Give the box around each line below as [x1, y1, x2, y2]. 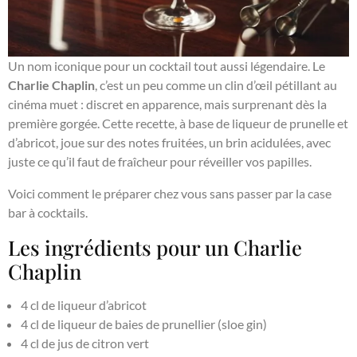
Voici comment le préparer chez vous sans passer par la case [8, 186, 331, 202]
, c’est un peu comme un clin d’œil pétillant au [95, 77, 337, 93]
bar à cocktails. [8, 205, 88, 221]
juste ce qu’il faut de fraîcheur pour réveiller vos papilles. [8, 154, 312, 170]
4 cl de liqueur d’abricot [21, 297, 147, 313]
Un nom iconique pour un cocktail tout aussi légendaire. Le [8, 58, 325, 74]
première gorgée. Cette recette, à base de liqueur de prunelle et [8, 116, 348, 131]
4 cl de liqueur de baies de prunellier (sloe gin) [21, 316, 267, 332]
